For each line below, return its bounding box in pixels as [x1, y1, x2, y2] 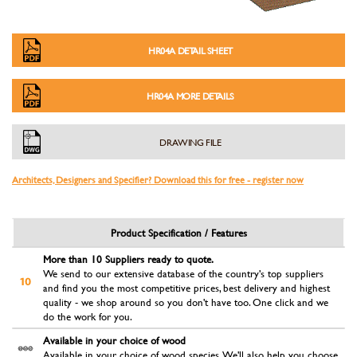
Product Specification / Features [110, 225, 247, 240]
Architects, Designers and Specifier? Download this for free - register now [12, 171, 304, 186]
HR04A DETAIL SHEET [148, 42, 233, 57]
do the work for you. [43, 308, 132, 324]
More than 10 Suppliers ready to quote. [43, 251, 214, 266]
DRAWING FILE [159, 134, 222, 149]
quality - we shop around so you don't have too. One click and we [43, 294, 328, 309]
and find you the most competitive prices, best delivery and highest [43, 280, 330, 295]
